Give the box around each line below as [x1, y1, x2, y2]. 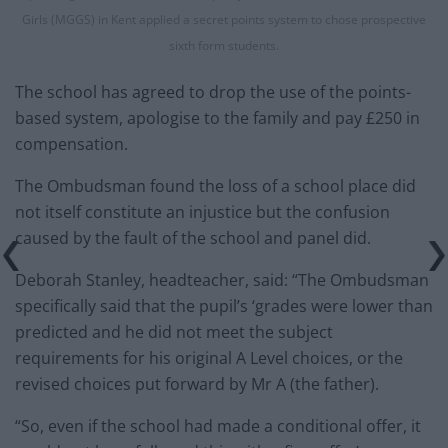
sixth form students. [169, 37, 279, 55]
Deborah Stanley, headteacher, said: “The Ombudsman [15, 269, 429, 292]
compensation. [15, 133, 128, 156]
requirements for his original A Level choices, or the [15, 347, 403, 370]
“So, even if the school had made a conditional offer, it [15, 415, 421, 438]
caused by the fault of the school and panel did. [15, 227, 371, 250]
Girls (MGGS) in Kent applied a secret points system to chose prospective [22, 11, 426, 29]
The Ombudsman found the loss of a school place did [15, 175, 416, 198]
